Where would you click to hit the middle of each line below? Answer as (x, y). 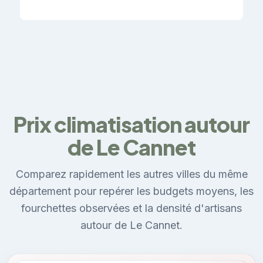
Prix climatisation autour (131, 124)
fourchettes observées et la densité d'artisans (131, 208)
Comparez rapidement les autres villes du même (131, 174)
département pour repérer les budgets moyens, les (131, 191)
